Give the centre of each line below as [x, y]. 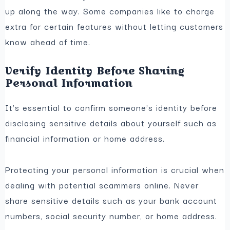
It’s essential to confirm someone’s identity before [111, 108]
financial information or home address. [85, 138]
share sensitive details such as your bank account [111, 200]
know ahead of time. [48, 41]
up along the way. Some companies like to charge [110, 11]
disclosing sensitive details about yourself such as [111, 123]
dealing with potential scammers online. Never [102, 185]
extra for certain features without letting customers [114, 26]
